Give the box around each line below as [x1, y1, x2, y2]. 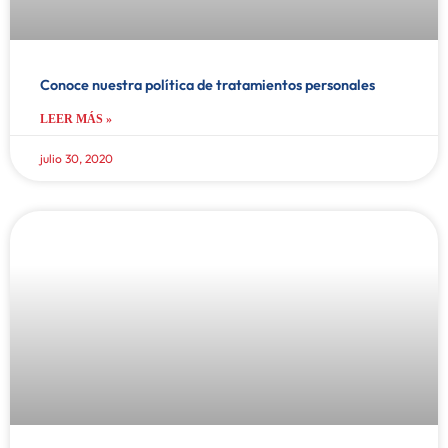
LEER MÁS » [40, 111, 112, 126]
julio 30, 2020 [40, 150, 113, 166]
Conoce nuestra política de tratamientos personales [40, 75, 375, 94]
